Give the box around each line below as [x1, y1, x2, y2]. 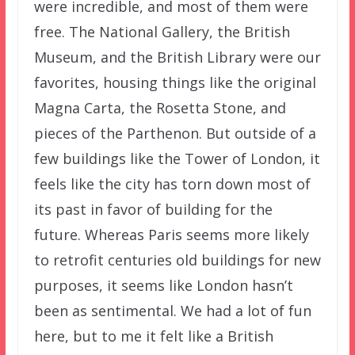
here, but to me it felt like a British [33, 326, 273, 345]
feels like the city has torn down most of [33, 174, 311, 193]
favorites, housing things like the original [33, 72, 316, 92]
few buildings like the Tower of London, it [33, 148, 320, 168]
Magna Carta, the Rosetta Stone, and [33, 97, 286, 117]
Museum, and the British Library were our [33, 47, 321, 67]
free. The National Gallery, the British [33, 21, 290, 41]
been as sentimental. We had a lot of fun [33, 300, 311, 320]
